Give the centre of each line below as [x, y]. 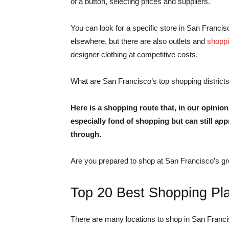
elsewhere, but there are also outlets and [139, 41]
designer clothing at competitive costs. [134, 54]
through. [86, 134]
